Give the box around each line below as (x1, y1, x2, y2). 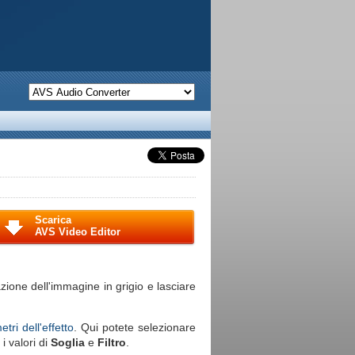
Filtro (97, 336, 126, 349)
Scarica (35, 214, 71, 226)
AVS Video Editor (35, 226, 120, 238)
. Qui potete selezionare (74, 321, 197, 334)
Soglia (51, 336, 85, 349)
